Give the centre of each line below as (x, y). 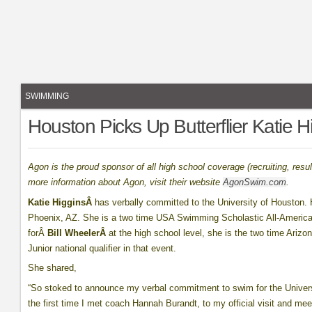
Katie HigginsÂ (62, 202)
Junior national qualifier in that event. (102, 248)
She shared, (53, 268)
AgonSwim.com (255, 182)
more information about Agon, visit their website (126, 182)
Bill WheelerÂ (78, 233)
